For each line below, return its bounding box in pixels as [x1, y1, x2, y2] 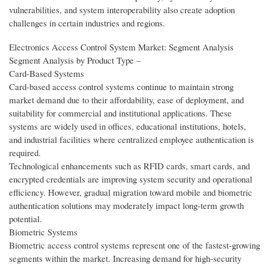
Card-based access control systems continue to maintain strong [9, 80, 234, 93]
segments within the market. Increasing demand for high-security [9, 252, 241, 265]
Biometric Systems [9, 226, 77, 238]
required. [9, 147, 41, 159]
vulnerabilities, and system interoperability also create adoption [9, 4, 235, 16]
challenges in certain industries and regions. [9, 17, 165, 29]
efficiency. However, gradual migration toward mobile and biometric [9, 186, 252, 199]
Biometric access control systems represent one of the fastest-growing [9, 239, 260, 252]
